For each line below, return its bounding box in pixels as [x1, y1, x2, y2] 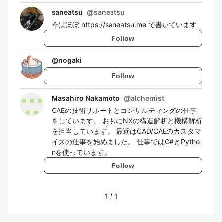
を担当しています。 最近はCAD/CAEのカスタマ [52, 127, 201, 135]
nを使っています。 [52, 148, 111, 156]
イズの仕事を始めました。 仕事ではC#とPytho [52, 137, 200, 146]
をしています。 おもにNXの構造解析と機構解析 [52, 116, 202, 125]
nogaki [58, 56, 82, 64]
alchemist [131, 94, 164, 102]
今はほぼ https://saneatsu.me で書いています [52, 20, 197, 29]
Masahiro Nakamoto [52, 94, 120, 102]
